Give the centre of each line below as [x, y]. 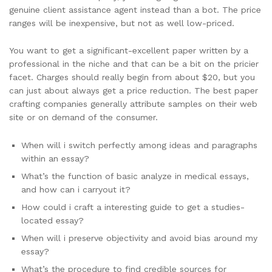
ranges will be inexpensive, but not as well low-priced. [122, 23]
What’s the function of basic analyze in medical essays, [135, 176]
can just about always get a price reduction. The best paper [134, 91]
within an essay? [55, 159]
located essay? [53, 221]
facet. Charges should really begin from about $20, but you [132, 77]
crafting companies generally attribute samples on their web [133, 104]
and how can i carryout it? [76, 190]
